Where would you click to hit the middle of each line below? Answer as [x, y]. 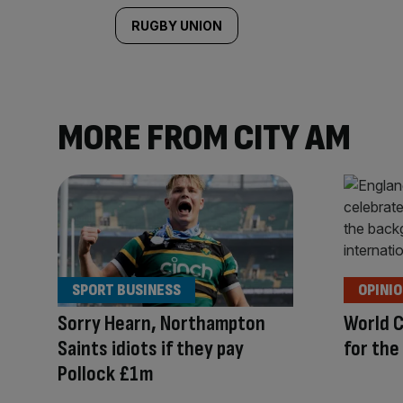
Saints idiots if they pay [151, 349]
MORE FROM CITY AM [204, 138]
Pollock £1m [105, 374]
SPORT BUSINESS [126, 291]
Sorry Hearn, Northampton [161, 324]
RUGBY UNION [177, 26]
